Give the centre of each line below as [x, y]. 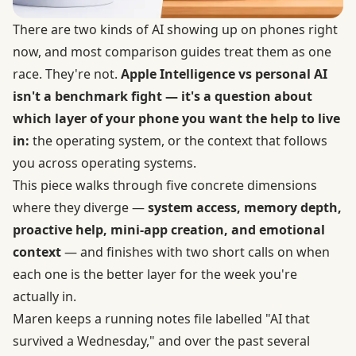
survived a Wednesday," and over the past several [161, 341]
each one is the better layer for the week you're [155, 274]
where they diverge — [80, 207]
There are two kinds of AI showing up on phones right [175, 29]
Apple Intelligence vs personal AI [224, 74]
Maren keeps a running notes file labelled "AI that [161, 318]
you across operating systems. [104, 163]
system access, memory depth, [245, 207]
